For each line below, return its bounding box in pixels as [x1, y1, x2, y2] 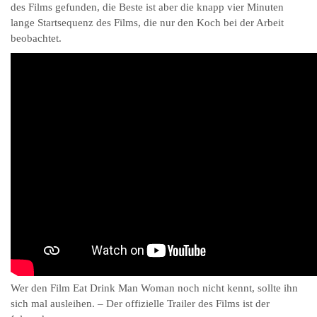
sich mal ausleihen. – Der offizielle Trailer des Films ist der [11, 297, 270, 309]
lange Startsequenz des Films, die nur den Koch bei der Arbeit [11, 16, 284, 28]
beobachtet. [11, 32, 62, 44]
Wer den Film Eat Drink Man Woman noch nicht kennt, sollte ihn [11, 282, 298, 294]
